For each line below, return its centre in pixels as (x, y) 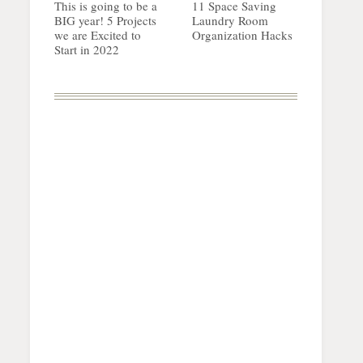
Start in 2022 (87, 50)
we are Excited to (98, 35)
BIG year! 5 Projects (105, 21)
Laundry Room (230, 21)
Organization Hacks (242, 35)
